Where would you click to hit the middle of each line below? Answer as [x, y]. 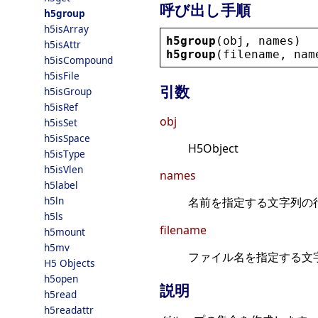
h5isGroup [68, 91]
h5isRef [61, 107]
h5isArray [66, 29]
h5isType [65, 154]
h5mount [65, 232]
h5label [61, 185]
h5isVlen [64, 169]
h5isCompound [78, 60]
